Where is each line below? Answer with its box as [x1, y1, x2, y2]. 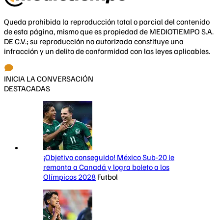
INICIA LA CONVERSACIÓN [4, 73, 93, 83]
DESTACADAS [4, 83, 50, 93]
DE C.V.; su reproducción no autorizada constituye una [4, 36, 184, 46]
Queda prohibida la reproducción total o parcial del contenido [4, 16, 210, 27]
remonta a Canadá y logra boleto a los [43, 162, 169, 172]
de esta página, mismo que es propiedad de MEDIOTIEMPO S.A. [4, 26, 214, 36]
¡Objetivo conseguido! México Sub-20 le [43, 152, 174, 162]
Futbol [97, 171, 118, 182]
